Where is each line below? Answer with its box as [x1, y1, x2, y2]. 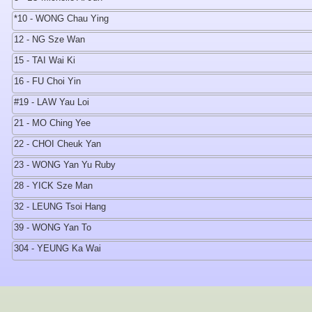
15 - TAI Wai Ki [14, 55, 75, 65]
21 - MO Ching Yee [14, 118, 91, 128]
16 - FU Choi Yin [14, 76, 81, 86]
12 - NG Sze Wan [14, 34, 85, 45]
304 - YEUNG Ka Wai [14, 243, 101, 253]
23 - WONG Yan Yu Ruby [14, 159, 116, 170]
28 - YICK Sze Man [14, 180, 93, 191]
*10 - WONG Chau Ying [14, 13, 109, 24]
